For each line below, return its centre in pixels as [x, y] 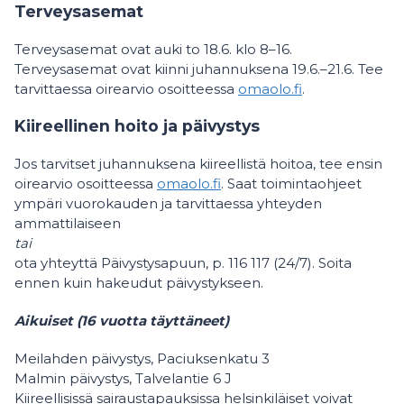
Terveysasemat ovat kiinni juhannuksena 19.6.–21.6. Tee [199, 69]
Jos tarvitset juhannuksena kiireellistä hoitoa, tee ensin [198, 163]
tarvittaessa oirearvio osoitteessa [126, 88]
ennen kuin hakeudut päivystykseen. [141, 282]
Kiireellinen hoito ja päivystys [137, 126]
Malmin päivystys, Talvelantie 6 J [123, 378]
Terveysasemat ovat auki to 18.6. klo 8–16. [153, 49]
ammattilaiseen [68, 223]
